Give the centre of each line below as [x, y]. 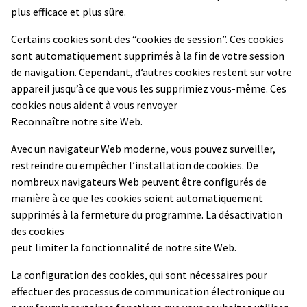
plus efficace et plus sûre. [69, 11]
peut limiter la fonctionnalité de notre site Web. [124, 247]
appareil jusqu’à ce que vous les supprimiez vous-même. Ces [149, 88]
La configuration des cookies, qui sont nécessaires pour [139, 274]
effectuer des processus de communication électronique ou [148, 291]
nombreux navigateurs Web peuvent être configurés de [139, 181]
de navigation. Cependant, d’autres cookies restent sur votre [151, 72]
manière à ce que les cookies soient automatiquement [137, 198]
